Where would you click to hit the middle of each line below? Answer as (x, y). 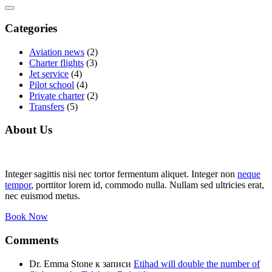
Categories (31, 28)
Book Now (26, 217)
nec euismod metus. (42, 196)
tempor (18, 185)
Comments (32, 240)
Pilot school (52, 84)
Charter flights (56, 63)
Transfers (47, 106)
